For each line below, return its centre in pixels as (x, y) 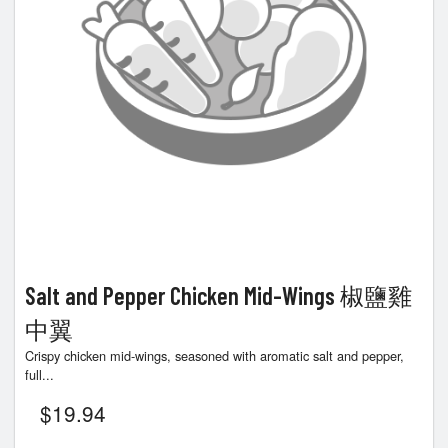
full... (39, 375)
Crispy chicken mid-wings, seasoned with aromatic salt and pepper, (214, 356)
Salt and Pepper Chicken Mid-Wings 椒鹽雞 (218, 296)
